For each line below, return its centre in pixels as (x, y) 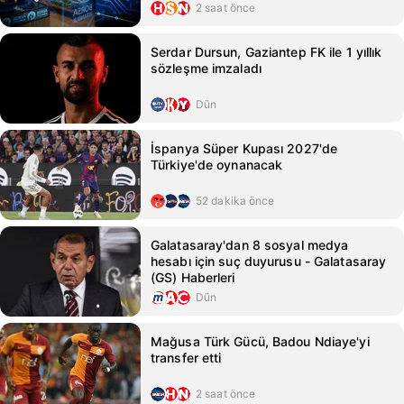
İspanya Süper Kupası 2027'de (244, 148)
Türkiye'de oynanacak (217, 165)
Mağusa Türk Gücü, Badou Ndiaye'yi (260, 341)
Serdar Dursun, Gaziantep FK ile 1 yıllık (266, 52)
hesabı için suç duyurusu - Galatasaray (269, 261)
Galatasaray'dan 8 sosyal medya (250, 245)
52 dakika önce (235, 201)
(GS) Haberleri (193, 277)
